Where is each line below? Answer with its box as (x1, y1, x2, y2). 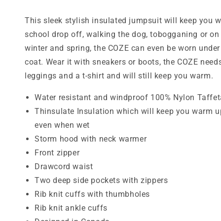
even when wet (35, 120, 90, 130)
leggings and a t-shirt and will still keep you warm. (25, 71, 214, 80)
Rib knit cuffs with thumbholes (35, 189, 150, 199)
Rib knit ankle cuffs (35, 203, 108, 213)
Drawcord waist (35, 162, 93, 171)
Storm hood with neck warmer (35, 134, 147, 144)
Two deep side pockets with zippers (35, 176, 168, 185)
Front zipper (35, 148, 80, 157)
